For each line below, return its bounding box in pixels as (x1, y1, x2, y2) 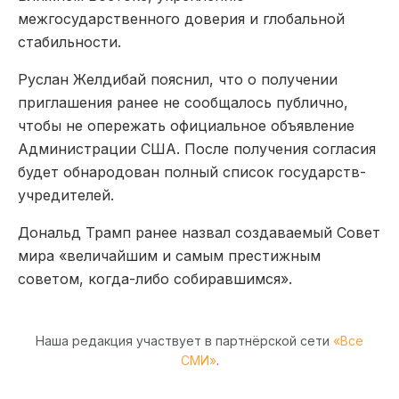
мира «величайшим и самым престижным (18, 246, 321, 265)
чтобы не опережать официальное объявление (18, 116, 354, 134)
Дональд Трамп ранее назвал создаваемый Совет (18, 223, 380, 241)
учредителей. (18, 185, 114, 204)
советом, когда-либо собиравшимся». (18, 269, 292, 288)
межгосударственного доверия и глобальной (18, 9, 345, 28)
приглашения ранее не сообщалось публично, (18, 93, 348, 111)
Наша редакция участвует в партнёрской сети (36, 332, 333, 348)
